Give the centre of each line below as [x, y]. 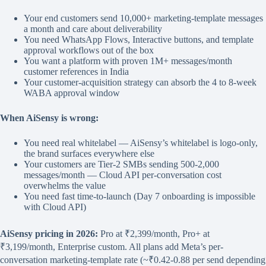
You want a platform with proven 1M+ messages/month [128, 61]
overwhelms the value [65, 185]
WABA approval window [72, 93]
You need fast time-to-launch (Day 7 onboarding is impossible [140, 196]
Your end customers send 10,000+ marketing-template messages [143, 18]
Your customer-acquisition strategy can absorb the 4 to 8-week [140, 82]
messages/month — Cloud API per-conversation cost [123, 175]
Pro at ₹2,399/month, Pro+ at [154, 233]
